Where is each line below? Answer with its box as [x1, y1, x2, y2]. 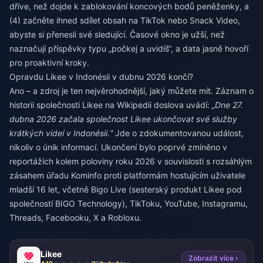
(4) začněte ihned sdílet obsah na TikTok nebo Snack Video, [9, 15, 240, 25]
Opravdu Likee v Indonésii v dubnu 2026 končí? [9, 72, 193, 82]
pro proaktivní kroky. [9, 58, 89, 68]
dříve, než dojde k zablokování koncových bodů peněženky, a [9, 1, 249, 11]
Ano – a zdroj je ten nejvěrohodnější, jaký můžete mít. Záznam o [9, 86, 254, 96]
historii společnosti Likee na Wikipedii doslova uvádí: [9, 100, 212, 110]
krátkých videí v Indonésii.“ [9, 128, 113, 138]
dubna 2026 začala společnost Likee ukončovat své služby [9, 114, 237, 124]
